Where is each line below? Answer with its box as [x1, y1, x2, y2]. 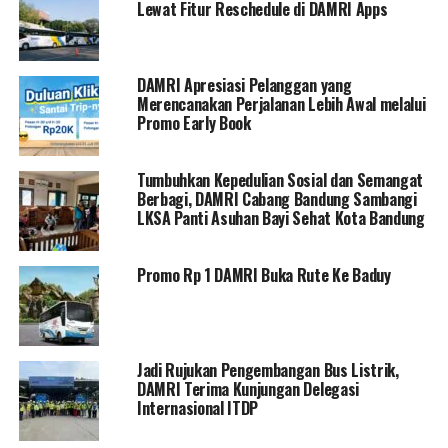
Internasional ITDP [136, 395, 259, 420]
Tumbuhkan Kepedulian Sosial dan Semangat [136, 167, 424, 192]
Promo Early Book [136, 110, 251, 135]
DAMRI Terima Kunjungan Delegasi [136, 376, 359, 401]
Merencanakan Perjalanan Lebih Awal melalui [136, 91, 426, 116]
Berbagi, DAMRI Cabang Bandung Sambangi [136, 186, 417, 211]
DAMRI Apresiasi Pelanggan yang [136, 72, 352, 97]
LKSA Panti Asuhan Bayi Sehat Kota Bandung [136, 205, 425, 230]
